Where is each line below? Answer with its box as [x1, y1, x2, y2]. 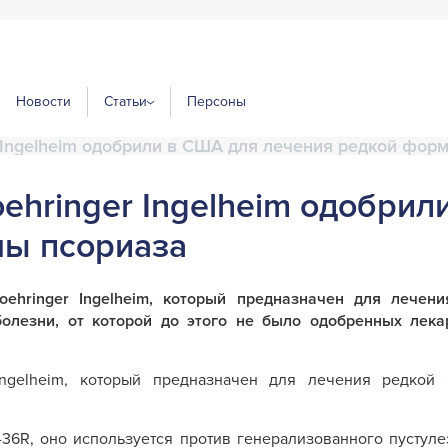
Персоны [187, 93, 246, 110]
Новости [16, 93, 71, 110]
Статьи [104, 93, 147, 110]
